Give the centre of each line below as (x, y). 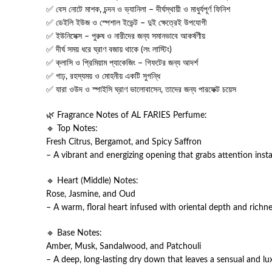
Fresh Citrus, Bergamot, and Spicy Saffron (124, 142)
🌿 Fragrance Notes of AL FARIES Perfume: (127, 115)
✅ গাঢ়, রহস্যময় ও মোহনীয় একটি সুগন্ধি (103, 76)
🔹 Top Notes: (72, 129)
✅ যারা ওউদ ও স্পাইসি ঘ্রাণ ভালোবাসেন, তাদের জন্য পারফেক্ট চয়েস (141, 90)
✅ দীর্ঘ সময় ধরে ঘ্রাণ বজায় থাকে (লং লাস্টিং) (109, 50)
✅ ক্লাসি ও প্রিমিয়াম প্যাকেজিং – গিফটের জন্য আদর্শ (122, 63)
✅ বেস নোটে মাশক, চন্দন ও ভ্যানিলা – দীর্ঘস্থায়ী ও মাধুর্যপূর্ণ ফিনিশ (138, 10)
